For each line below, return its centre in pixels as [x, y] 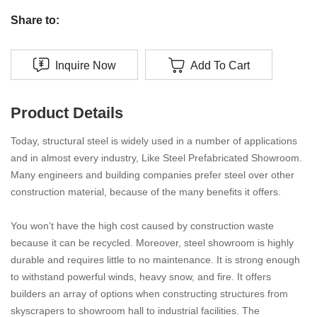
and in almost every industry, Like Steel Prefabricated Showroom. [156, 158]
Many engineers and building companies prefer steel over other [152, 175]
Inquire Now [85, 65]
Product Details [67, 113]
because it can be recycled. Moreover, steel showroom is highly [152, 243]
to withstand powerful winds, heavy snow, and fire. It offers [141, 277]
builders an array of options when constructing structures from [149, 294]
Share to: [35, 20]
